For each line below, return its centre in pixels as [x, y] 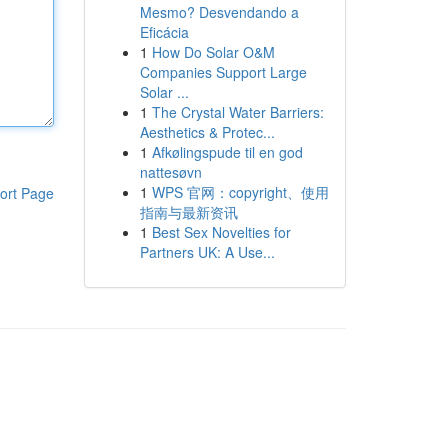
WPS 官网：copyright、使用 [240, 192]
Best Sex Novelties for [221, 232]
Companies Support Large [223, 72]
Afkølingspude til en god [227, 152]
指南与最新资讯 [188, 212]
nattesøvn [170, 172]
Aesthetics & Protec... [207, 132]
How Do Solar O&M [213, 52]
